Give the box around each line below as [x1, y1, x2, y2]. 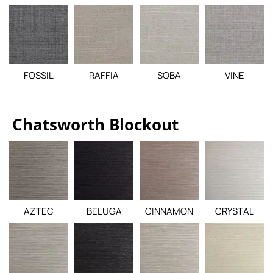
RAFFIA [89, 69, 119, 82]
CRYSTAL [214, 205, 254, 218]
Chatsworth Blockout [12, 113, 179, 135]
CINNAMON [145, 205, 193, 218]
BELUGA [86, 205, 122, 218]
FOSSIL [24, 69, 54, 82]
